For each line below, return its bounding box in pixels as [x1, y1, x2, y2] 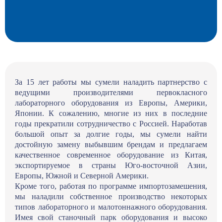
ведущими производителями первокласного [15, 88, 207, 97]
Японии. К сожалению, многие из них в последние [15, 109, 207, 118]
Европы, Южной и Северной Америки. [15, 171, 149, 180]
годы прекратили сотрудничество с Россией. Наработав [15, 119, 207, 128]
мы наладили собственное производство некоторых [15, 192, 207, 201]
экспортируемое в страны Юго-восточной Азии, [15, 161, 207, 170]
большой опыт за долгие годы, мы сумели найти [15, 130, 207, 139]
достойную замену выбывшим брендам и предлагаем [15, 140, 207, 149]
